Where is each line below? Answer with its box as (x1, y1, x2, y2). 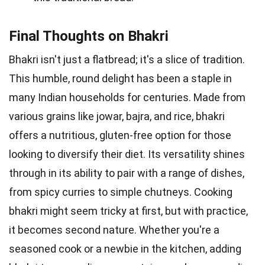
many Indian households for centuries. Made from (9, 91, 245, 104)
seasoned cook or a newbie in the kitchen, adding (9, 242, 241, 255)
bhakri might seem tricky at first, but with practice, (9, 204, 248, 217)
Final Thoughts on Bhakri (9, 27, 169, 44)
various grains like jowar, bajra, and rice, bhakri (9, 109, 225, 122)
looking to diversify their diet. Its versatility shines (9, 147, 245, 160)
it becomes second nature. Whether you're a (9, 223, 219, 236)
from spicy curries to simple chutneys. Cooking (9, 185, 232, 198)
